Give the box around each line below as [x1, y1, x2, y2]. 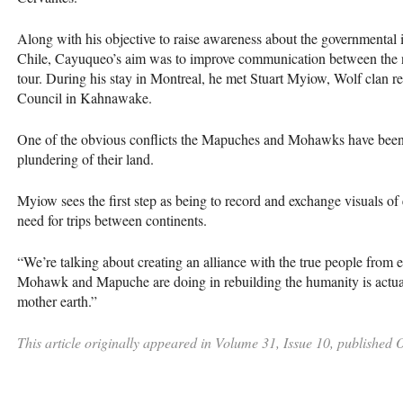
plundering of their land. [17, 148, 154, 168]
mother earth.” [17, 291, 97, 310]
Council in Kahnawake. [17, 87, 152, 107]
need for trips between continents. [17, 210, 207, 229]
